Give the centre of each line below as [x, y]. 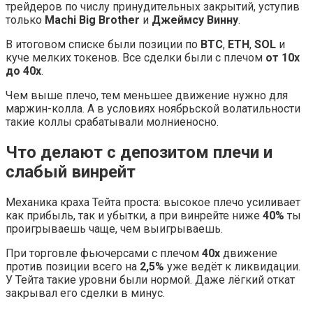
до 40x [23, 71]
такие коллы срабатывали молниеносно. [112, 122]
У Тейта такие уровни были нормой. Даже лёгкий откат [150, 280]
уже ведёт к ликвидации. [234, 267]
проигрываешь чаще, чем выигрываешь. [114, 229]
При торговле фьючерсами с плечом [104, 254]
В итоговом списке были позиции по [103, 45]
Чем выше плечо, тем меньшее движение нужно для [147, 96]
